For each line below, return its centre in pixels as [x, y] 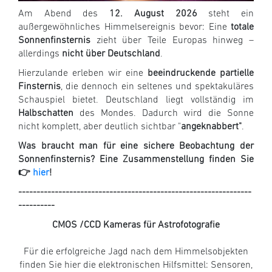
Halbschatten [46, 113]
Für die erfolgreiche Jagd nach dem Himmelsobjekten [136, 252]
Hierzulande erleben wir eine [83, 73]
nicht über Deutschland [111, 54]
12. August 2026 [153, 14]
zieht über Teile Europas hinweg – [172, 40]
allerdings [40, 54]
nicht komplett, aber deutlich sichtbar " [100, 127]
